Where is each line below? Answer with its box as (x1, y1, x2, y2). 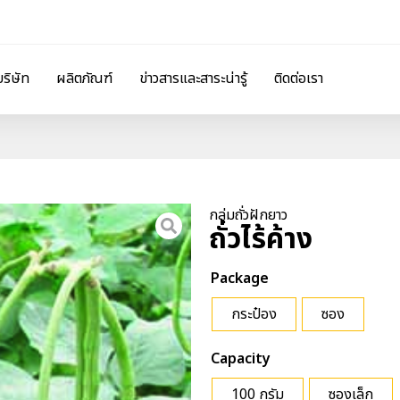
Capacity (211, 347, 271, 370)
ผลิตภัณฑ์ (56, 67, 112, 89)
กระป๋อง (231, 303, 277, 325)
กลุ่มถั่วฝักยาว (209, 204, 287, 226)
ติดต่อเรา (274, 67, 323, 89)
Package (211, 267, 269, 289)
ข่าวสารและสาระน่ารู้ (139, 67, 247, 89)
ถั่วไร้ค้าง (209, 217, 312, 261)
